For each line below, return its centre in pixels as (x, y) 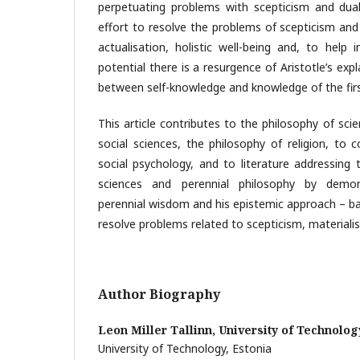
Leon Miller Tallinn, (158, 329)
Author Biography (159, 294)
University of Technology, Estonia (185, 348)
